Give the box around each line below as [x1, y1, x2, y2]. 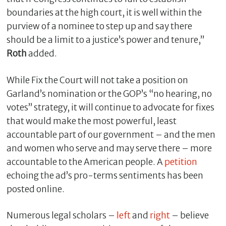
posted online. [6, 183, 65, 195]
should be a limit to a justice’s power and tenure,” [6, 34, 204, 46]
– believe [169, 210, 209, 221]
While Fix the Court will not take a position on [6, 74, 188, 86]
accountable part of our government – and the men [6, 129, 215, 140]
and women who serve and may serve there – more [6, 142, 212, 154]
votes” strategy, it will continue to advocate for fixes [6, 101, 214, 113]
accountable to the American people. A [6, 156, 164, 167]
